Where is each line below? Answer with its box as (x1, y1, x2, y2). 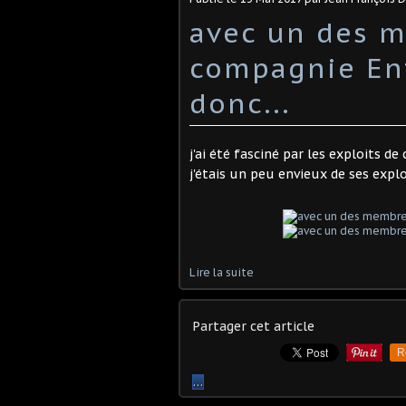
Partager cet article (192, 318, 314, 334)
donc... (189, 85, 291, 121)
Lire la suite (189, 266, 254, 279)
